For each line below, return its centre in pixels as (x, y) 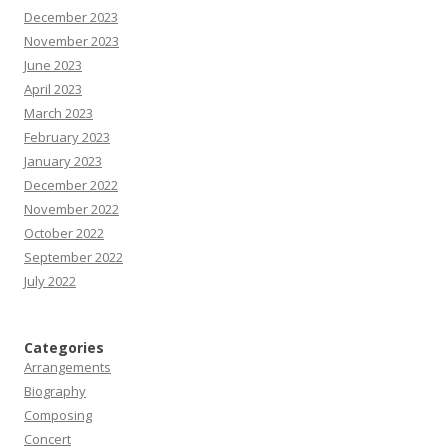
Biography (55, 391)
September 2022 (73, 257)
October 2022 (64, 233)
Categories (64, 347)
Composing (58, 415)
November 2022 (71, 209)
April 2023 (53, 89)
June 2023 (53, 65)
